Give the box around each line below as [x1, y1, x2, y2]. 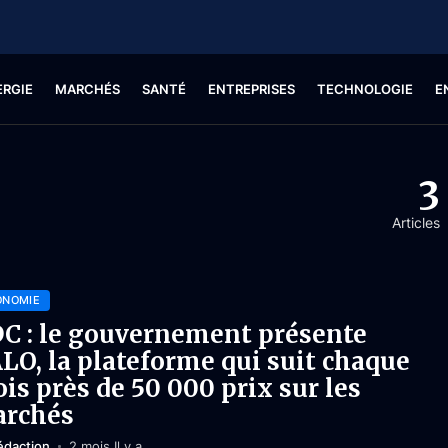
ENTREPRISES [207, 81, 295, 97]
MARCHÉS [54, 81, 120, 97]
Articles [392, 214, 440, 231]
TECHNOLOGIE [316, 81, 413, 97]
